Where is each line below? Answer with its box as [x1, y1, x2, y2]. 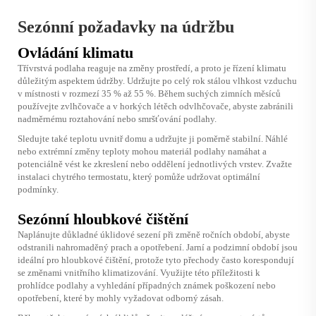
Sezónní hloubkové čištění [18, 209, 188, 228]
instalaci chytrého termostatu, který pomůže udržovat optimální [18, 171, 260, 182]
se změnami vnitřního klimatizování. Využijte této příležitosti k [18, 267, 260, 278]
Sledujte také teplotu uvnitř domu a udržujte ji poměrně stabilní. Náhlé [18, 133, 288, 144]
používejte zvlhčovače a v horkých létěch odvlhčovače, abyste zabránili [18, 100, 293, 111]
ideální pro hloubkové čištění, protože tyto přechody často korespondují [18, 254, 294, 265]
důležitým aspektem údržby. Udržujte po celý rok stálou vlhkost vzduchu [18, 75, 297, 86]
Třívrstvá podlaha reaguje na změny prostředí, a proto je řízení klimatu [18, 62, 286, 73]
